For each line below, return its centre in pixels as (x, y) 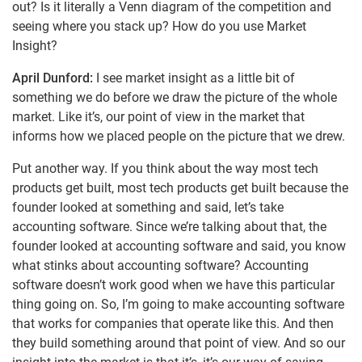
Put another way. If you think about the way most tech (165, 169)
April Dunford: (54, 78)
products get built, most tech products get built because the (180, 188)
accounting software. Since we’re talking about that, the (169, 227)
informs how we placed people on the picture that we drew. (179, 137)
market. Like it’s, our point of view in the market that (158, 117)
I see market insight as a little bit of (196, 78)
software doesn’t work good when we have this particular (173, 285)
